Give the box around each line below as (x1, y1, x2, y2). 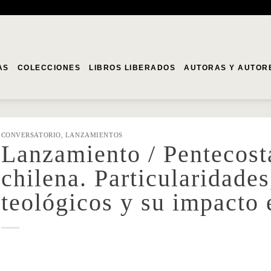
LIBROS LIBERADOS (89, 64, 176, 72)
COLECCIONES (17, 64, 81, 72)
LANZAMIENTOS (65, 131, 123, 139)
